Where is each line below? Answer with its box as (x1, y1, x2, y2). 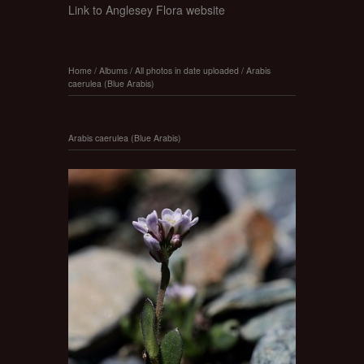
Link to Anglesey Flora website (68, 2, 225, 19)
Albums (99, 63, 128, 76)
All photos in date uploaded (135, 63, 239, 76)
